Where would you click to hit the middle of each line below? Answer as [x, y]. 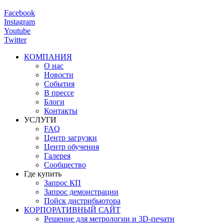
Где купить [43, 173]
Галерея [57, 155]
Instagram [19, 21]
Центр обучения [71, 146]
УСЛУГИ [40, 119]
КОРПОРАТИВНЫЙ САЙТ [72, 209]
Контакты [61, 110]
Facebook [19, 12]
